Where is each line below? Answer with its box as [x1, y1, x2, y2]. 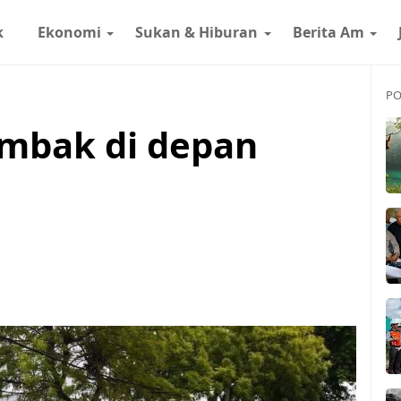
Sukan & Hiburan [135, 22, 259, 42]
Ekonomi [37, 22, 101, 42]
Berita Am [292, 22, 364, 42]
